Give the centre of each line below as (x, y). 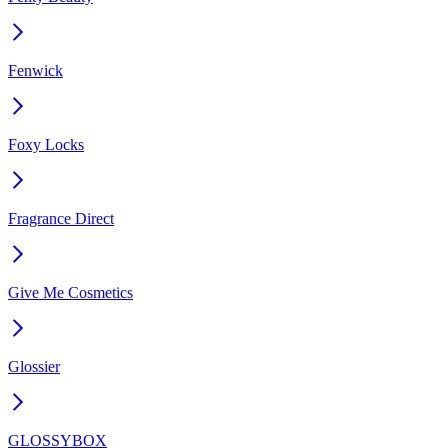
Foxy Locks (46, 144)
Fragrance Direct (61, 218)
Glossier (34, 366)
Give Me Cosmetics (70, 292)
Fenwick (35, 70)
